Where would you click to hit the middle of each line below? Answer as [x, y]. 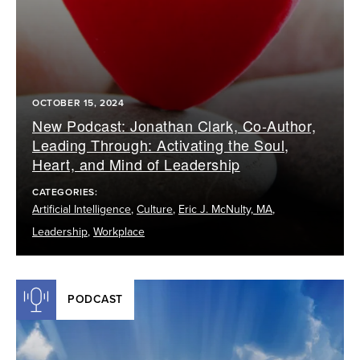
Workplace [119, 231]
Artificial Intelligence [82, 209]
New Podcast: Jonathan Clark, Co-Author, [174, 125]
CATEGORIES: [67, 192]
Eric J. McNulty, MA [225, 209]
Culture [155, 209]
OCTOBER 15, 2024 [78, 102]
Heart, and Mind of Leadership [136, 164]
